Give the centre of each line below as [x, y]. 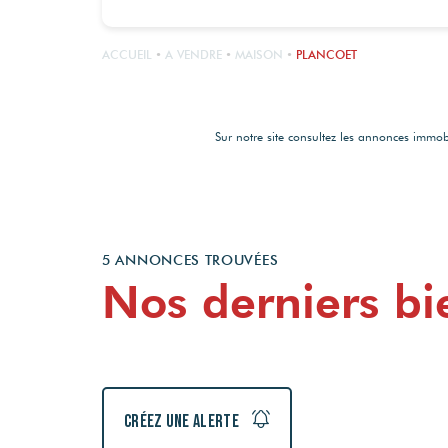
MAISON [259, 54]
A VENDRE [193, 54]
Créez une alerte [183, 421]
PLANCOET [326, 54]
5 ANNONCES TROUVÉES [190, 259]
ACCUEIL [127, 54]
